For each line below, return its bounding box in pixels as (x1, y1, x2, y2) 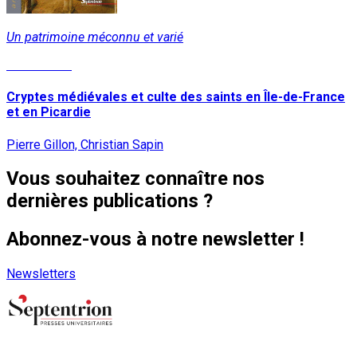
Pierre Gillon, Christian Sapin (6, 136, 163, 152)
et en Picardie (6, 104, 91, 120)
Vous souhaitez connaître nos (6, 167, 265, 190)
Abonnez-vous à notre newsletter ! (6, 228, 304, 251)
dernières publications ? (6, 190, 213, 213)
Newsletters (6, 266, 76, 282)
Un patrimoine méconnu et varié (6, 29, 183, 45)
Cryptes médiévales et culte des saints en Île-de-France (6, 89, 345, 105)
